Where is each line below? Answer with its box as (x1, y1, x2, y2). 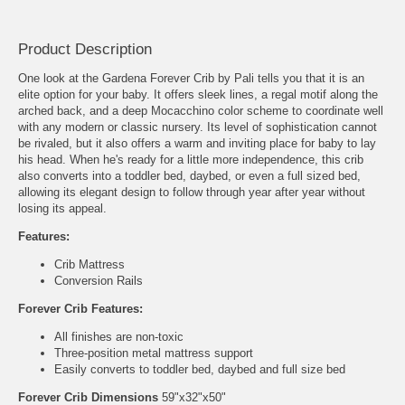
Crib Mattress (54, 257, 125, 271)
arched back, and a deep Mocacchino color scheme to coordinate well (18, 103, 383, 118)
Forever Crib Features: (18, 301, 143, 316)
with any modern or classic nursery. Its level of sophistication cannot (18, 119, 377, 134)
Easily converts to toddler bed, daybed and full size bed (54, 362, 345, 376)
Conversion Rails (54, 273, 143, 287)
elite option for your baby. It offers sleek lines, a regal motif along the (18, 87, 378, 101)
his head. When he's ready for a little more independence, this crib (18, 152, 363, 166)
